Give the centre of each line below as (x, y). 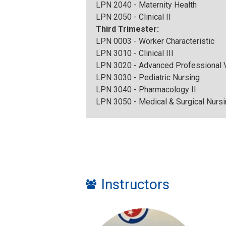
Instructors (135, 185)
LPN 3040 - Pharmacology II (146, 90)
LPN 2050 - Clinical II (133, 17)
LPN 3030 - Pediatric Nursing (148, 78)
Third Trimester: (128, 29)
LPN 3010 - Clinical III (135, 53)
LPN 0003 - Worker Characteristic (155, 41)
